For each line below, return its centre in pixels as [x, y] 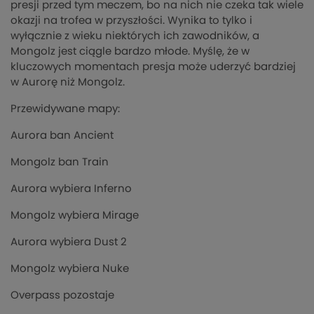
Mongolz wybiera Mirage [75, 216]
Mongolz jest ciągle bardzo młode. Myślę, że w [130, 52]
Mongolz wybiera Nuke [70, 269]
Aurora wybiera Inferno [71, 189]
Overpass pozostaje [62, 296]
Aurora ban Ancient [62, 136]
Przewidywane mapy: [65, 109]
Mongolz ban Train [60, 163]
